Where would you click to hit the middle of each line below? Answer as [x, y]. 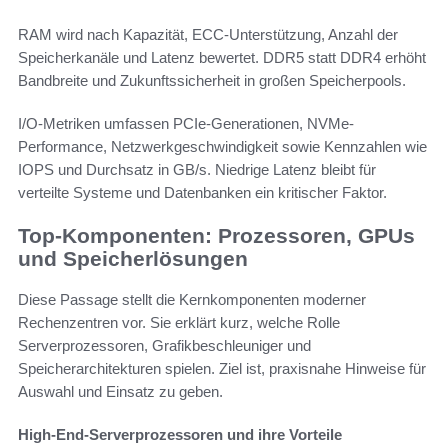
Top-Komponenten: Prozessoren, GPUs [216, 236]
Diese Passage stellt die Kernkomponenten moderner [192, 299]
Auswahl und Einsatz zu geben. [120, 391]
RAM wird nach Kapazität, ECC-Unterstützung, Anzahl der [208, 35]
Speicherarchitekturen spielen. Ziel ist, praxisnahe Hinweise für [222, 368]
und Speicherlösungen [133, 259]
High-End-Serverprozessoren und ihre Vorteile [180, 434]
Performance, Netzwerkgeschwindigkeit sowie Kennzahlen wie [222, 147]
